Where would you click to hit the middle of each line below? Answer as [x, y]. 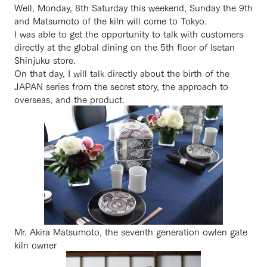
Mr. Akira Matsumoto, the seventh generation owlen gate [131, 231]
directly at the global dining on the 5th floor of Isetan [125, 46]
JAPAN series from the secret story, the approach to [121, 86]
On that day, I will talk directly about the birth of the [122, 73]
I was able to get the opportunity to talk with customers [129, 33]
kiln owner [35, 244]
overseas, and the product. [69, 99]
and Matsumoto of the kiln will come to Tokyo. [111, 20]
